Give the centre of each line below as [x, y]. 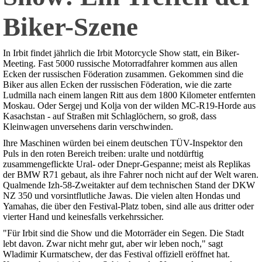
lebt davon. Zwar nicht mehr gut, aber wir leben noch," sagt [113, 244]
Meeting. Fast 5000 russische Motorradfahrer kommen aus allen [120, 64]
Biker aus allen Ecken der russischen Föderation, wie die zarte [117, 85]
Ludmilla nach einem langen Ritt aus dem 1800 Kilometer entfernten [129, 95]
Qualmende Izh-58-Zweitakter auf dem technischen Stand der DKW [129, 185]
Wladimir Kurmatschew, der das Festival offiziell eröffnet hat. [116, 254]
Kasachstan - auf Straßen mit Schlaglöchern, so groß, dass [110, 116]
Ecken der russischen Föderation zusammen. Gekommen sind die [123, 74]
